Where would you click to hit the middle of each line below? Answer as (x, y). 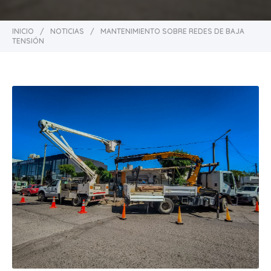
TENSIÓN (28, 41)
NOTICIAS (67, 31)
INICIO (23, 31)
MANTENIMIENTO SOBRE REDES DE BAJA (172, 31)
